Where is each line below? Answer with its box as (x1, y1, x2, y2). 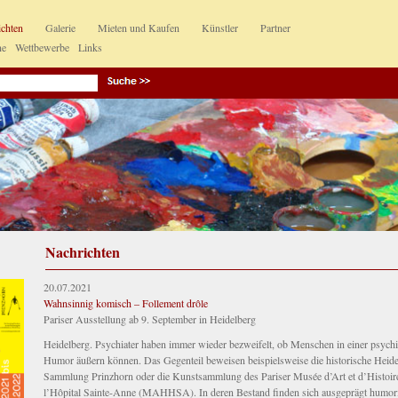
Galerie (45, 20, 76, 35)
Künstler (202, 20, 238, 35)
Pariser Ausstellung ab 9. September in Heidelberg (44, 312, 256, 327)
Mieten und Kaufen (98, 20, 179, 35)
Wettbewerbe (15, 40, 69, 54)
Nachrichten (45, 242, 120, 263)
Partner (260, 20, 291, 35)
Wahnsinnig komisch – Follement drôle (44, 296, 208, 311)
